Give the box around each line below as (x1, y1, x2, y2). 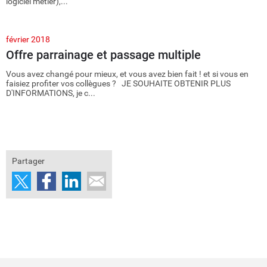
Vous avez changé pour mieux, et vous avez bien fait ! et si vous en (6, 69, 249, 79)
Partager (12, 156, 45, 166)
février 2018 (6, 35, 50, 44)
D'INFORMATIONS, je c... (6, 88, 95, 98)
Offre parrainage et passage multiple (6, 48, 201, 62)
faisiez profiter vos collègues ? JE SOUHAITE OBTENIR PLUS (6, 79, 231, 88)
